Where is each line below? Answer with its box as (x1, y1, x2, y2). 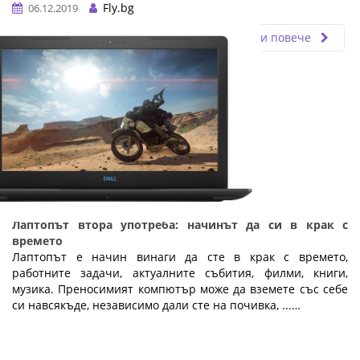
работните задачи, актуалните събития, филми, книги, (12, 265, 348, 281)
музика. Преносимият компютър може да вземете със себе (12, 281, 348, 297)
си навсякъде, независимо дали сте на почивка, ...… (12, 297, 301, 313)
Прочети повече (219, 30, 314, 46)
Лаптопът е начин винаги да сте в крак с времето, (12, 249, 348, 265)
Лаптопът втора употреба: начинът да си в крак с (12, 217, 348, 233)
